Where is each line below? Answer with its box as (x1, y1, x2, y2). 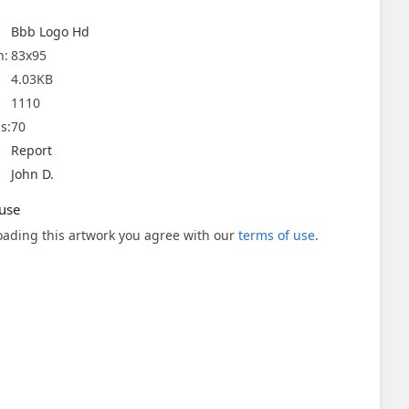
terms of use (238, 226, 315, 244)
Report (11, 142, 52, 159)
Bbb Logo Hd (11, 23, 89, 40)
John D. (11, 165, 54, 183)
